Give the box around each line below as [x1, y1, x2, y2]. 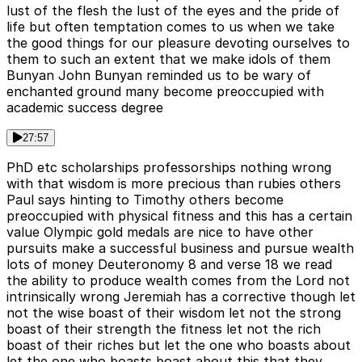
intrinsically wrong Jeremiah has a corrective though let [6, 288, 356, 305]
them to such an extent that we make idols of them [6, 51, 330, 68]
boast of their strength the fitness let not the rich [6, 321, 321, 338]
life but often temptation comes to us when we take [6, 19, 335, 36]
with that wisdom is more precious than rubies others [6, 175, 341, 192]
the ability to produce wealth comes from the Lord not [6, 272, 350, 289]
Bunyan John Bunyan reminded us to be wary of [6, 67, 311, 84]
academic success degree [6, 99, 163, 116]
